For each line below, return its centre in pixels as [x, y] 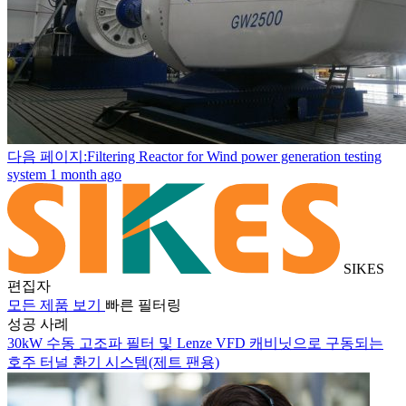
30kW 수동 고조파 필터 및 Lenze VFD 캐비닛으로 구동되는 [195, 343]
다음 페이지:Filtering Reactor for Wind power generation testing [194, 157]
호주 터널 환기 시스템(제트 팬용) [113, 362]
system [27, 175]
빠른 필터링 [143, 305]
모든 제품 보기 [54, 305]
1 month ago [86, 175]
